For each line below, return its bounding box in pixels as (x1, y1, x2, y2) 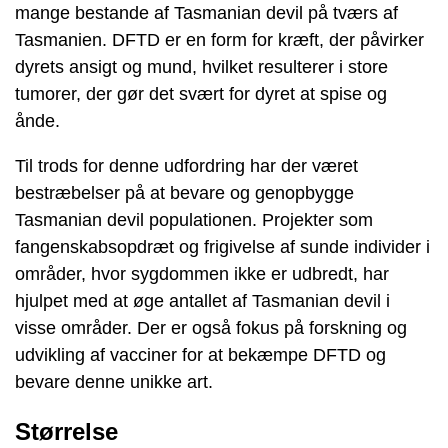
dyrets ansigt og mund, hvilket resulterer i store (15, 56, 388, 77)
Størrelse (15, 417, 118, 445)
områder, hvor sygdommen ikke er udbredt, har (15, 263, 389, 284)
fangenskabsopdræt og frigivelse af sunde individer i (15, 236, 430, 257)
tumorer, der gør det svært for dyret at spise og (15, 83, 387, 104)
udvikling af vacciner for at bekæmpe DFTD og (15, 344, 386, 365)
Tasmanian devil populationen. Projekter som (15, 209, 373, 230)
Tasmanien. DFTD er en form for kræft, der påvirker (15, 29, 424, 50)
